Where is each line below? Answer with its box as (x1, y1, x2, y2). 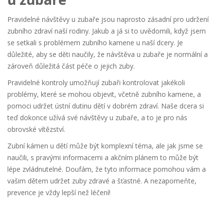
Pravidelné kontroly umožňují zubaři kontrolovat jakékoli (7, 78, 185, 88)
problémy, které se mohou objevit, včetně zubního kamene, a (7, 90, 201, 99)
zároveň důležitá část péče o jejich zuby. (7, 61, 135, 71)
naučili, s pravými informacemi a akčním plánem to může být (7, 153, 199, 163)
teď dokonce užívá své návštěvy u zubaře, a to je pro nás (7, 113, 187, 123)
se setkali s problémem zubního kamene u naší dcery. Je (7, 38, 183, 48)
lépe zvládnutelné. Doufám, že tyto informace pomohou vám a (7, 164, 206, 174)
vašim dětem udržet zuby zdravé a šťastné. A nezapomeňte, (7, 176, 197, 186)
